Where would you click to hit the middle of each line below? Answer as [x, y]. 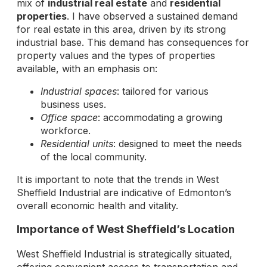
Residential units [77, 143]
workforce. [66, 130]
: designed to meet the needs [178, 143]
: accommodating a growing [160, 117]
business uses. [73, 104]
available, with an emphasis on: [87, 68]
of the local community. [94, 156]
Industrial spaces [79, 91]
